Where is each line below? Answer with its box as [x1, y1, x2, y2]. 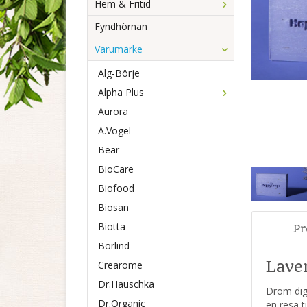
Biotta [98, 220, 125, 233]
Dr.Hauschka [98, 278, 154, 291]
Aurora [98, 105, 128, 118]
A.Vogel [98, 124, 131, 137]
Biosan [98, 201, 129, 214]
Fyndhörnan [95, 20, 147, 33]
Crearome [98, 258, 143, 271]
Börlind [98, 239, 130, 252]
